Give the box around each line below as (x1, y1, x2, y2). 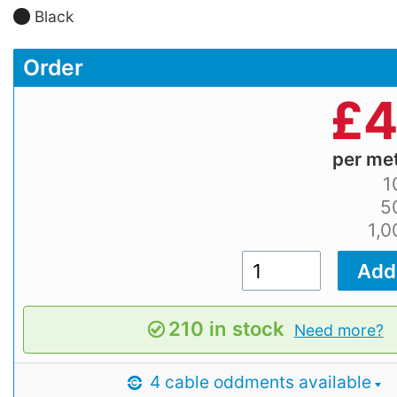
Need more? (293, 320, 384, 339)
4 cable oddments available (144, 370, 371, 393)
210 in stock (168, 316, 285, 340)
